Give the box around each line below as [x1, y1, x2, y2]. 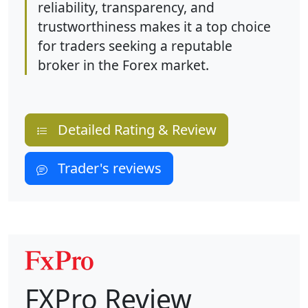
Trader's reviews [47, 159, 162, 178]
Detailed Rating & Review [47, 120, 217, 140]
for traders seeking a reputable [38, 36, 232, 56]
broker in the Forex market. [38, 56, 209, 75]
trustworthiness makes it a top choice [38, 17, 271, 36]
